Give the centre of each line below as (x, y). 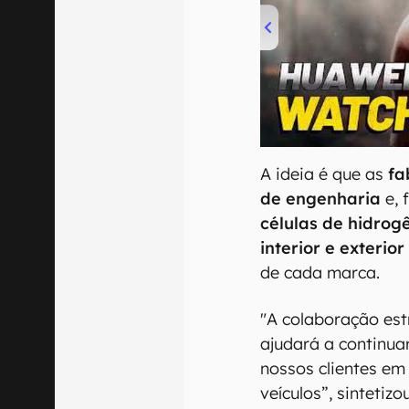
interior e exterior (333, 248)
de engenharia (321, 199)
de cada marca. (320, 273)
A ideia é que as (325, 174)
